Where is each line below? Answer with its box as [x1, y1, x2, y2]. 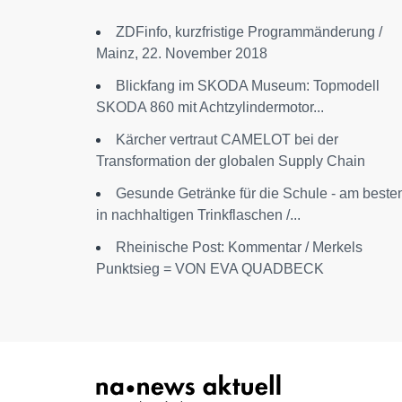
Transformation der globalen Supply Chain [96, 153, 365, 169]
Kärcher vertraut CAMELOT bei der [116, 131, 338, 147]
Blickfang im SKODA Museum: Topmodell [116, 77, 380, 93]
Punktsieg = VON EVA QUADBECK [96, 260, 324, 276]
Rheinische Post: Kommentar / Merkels [116, 239, 363, 255]
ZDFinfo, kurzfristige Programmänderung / [116, 23, 382, 39]
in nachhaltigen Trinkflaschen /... [96, 206, 301, 223]
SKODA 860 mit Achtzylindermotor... [96, 99, 324, 115]
